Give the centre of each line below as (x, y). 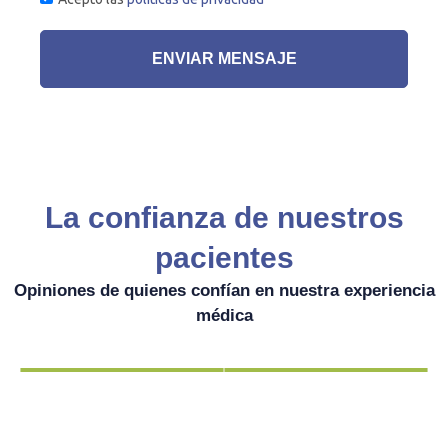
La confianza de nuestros (224, 218)
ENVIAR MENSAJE (224, 59)
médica (224, 316)
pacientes (224, 258)
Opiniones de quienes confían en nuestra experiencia (224, 291)
